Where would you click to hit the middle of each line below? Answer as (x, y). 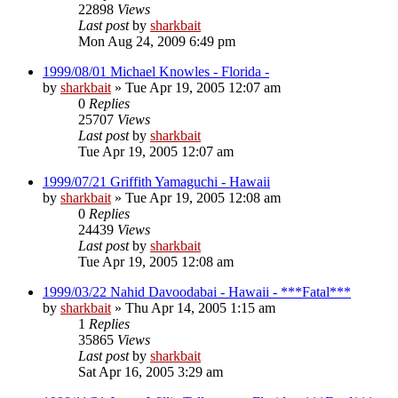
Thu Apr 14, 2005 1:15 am (200, 307)
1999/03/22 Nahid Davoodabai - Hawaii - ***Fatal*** (197, 291)
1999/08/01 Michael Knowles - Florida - (156, 71)
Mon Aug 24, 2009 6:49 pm (157, 41)
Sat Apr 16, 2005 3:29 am (151, 371)
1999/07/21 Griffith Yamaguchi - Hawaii (156, 181)
